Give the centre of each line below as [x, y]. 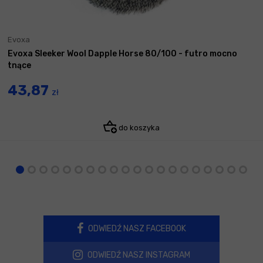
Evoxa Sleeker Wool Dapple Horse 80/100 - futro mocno [122, 53]
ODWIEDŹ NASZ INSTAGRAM [138, 255]
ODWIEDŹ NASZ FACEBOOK [136, 228]
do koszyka [138, 127]
